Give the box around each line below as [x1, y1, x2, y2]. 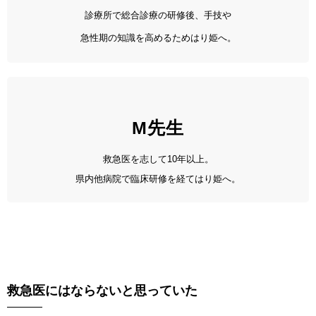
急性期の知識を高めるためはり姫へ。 [80, 32, 236, 43]
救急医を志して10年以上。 [102, 154, 214, 164]
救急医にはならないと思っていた [7, 284, 197, 298]
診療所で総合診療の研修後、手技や [85, 10, 231, 20]
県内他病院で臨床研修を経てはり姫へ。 [75, 174, 241, 184]
